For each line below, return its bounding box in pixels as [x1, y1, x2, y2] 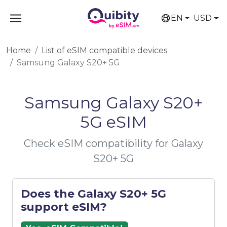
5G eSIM [80, 112, 147, 132]
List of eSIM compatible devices [42, 46, 167, 55]
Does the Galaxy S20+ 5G [21, 187, 166, 200]
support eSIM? [21, 200, 107, 213]
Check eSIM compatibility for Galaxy [24, 137, 203, 149]
